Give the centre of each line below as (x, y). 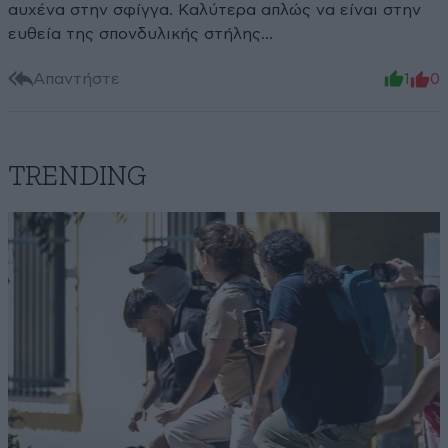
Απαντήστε (76, 78)
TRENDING (77, 177)
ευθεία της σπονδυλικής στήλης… (140, 34)
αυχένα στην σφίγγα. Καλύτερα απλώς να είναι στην (214, 10)
